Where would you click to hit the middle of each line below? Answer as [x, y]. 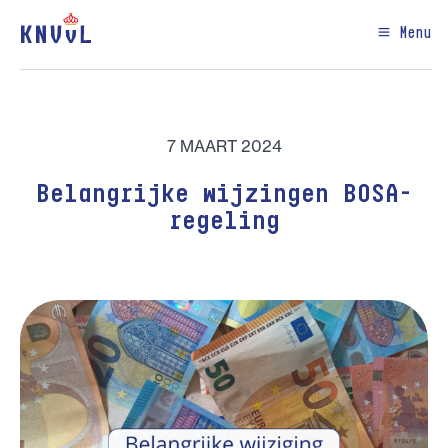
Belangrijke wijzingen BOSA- [224, 195]
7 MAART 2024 [224, 146]
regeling [224, 222]
